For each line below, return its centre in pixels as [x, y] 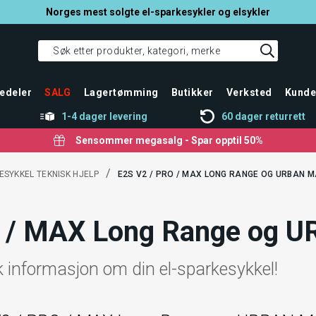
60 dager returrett [264, 116]
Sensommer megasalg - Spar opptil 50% [169, 140]
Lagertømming [121, 92]
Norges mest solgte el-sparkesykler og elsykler [158, 12]
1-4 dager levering [104, 116]
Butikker [192, 92]
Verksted [249, 92]
